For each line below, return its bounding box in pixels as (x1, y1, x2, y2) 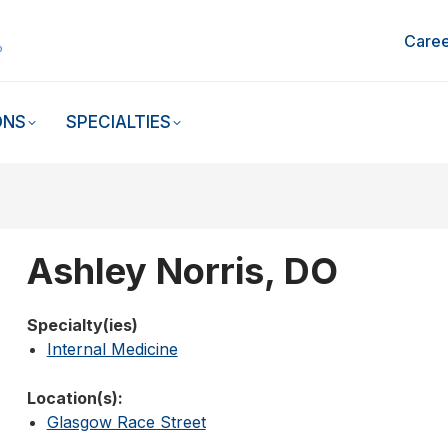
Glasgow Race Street (46, 412, 206, 433)
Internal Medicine (46, 339, 178, 360)
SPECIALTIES (66, 112, 171, 133)
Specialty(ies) (26, 315, 138, 336)
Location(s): (26, 388, 123, 409)
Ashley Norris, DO (26, 249, 338, 294)
